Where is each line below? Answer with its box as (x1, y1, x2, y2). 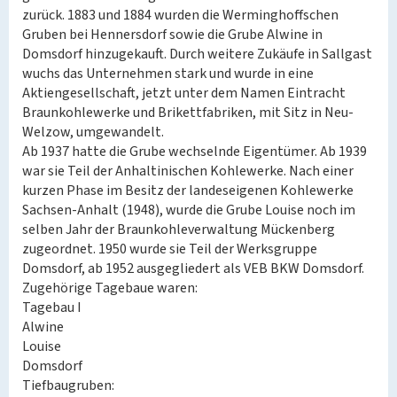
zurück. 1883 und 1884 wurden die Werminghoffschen (22, 5, 339, 25)
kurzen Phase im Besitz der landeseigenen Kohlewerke (22, 181, 354, 200)
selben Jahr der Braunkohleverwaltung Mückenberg (22, 220, 335, 239)
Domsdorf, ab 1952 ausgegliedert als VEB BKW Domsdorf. (22, 259, 364, 278)
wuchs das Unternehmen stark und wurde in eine (22, 64, 314, 83)
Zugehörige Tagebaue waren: (22, 278, 198, 298)
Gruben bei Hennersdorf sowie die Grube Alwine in (22, 25, 323, 44)
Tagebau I (22, 298, 82, 317)
